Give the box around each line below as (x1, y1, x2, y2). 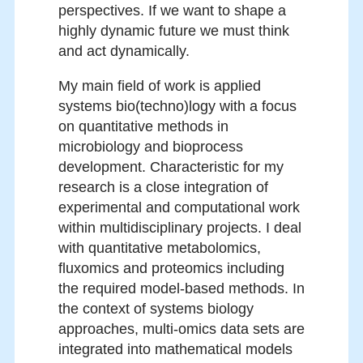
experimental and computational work (58, 199, 300, 216)
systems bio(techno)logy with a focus (58, 98, 297, 115)
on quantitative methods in (58, 118, 228, 135)
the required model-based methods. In (58, 280, 305, 297)
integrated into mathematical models (58, 341, 293, 358)
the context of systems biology (58, 301, 254, 318)
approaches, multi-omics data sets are (58, 321, 305, 338)
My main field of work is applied (58, 78, 261, 95)
